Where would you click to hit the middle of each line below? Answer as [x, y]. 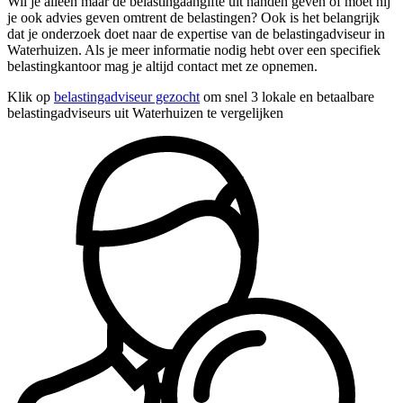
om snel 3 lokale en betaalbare [287, 96]
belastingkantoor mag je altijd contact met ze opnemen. [162, 66]
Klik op [31, 96]
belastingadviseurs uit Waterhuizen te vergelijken [145, 112]
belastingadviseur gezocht [127, 96]
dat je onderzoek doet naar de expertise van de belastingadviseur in [196, 33]
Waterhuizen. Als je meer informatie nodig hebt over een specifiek [194, 49]
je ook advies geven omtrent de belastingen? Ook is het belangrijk [193, 17]
